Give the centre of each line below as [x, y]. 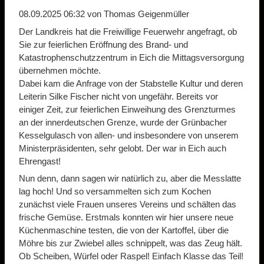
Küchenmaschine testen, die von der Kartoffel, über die [124, 230]
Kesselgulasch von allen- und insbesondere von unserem [129, 135]
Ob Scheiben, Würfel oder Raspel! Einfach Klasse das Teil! [131, 256]
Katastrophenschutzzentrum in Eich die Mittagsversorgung [131, 57]
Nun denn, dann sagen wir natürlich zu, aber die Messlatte [130, 179]
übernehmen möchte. [60, 70]
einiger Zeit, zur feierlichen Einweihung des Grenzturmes [127, 109]
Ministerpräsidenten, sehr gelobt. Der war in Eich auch [123, 148]
